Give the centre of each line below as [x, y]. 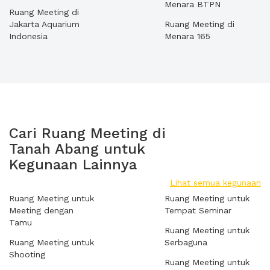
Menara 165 [187, 36]
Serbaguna [186, 242]
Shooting [27, 254]
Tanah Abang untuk [77, 149]
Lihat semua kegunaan [215, 183]
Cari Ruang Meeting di [87, 133]
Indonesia [28, 36]
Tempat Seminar [198, 210]
